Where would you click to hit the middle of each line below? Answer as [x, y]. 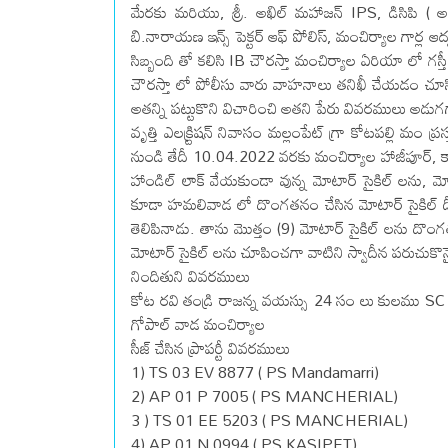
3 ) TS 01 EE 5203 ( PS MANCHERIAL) [269, 420]
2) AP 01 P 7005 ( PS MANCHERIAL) [264, 396]
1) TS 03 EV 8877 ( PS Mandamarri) [255, 372]
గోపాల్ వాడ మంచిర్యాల [198, 324]
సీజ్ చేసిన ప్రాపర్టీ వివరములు [210, 348]
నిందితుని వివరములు [190, 276]
